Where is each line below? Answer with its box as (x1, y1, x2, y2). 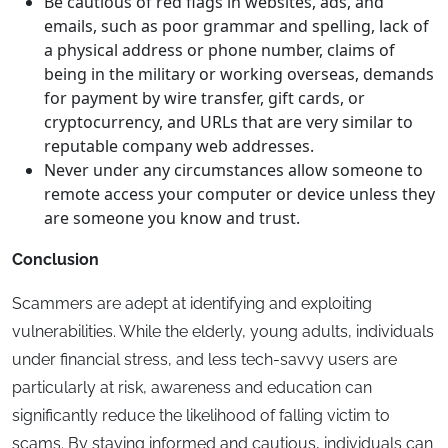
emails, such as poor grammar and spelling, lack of (44, 15, 429, 38)
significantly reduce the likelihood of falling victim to (12, 406, 390, 426)
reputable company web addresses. (44, 135, 314, 158)
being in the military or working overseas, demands (44, 63, 434, 86)
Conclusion (12, 250, 99, 270)
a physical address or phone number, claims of (44, 39, 395, 62)
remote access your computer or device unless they (44, 183, 435, 206)
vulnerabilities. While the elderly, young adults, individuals (12, 322, 434, 342)
